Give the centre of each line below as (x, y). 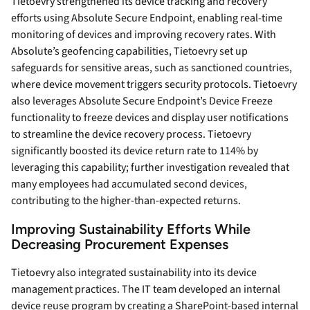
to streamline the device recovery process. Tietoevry (131, 135)
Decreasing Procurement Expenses (120, 245)
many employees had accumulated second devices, (129, 184)
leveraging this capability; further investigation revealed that (150, 168)
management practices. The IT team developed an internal (146, 290)
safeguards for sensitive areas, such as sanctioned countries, (152, 68)
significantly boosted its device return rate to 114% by (135, 151)
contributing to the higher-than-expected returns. (126, 201)
